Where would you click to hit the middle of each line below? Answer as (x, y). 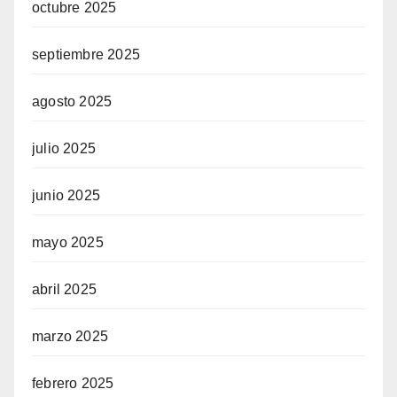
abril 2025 (64, 289)
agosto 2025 (72, 101)
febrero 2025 (73, 383)
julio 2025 (64, 148)
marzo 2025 (70, 336)
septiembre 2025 (86, 54)
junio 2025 (66, 195)
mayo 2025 (68, 242)
